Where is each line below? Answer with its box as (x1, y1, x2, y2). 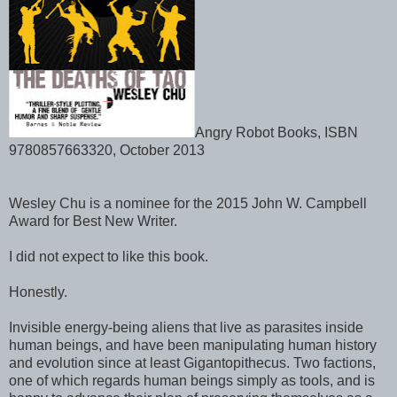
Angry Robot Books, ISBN (195, 125, 358, 140)
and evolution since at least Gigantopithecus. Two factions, (9, 355, 376, 370)
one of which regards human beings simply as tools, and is (9, 373, 375, 388)
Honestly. (9, 284, 67, 300)
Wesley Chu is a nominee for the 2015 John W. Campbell (9, 196, 367, 211)
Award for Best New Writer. (9, 214, 177, 229)
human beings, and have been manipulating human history (9, 338, 377, 353)
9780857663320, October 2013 (9, 143, 205, 158)
